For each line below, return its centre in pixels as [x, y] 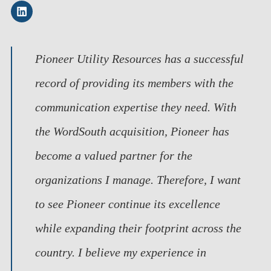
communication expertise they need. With [136, 107]
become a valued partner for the [114, 156]
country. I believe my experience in [121, 253]
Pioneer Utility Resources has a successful [140, 59]
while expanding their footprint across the [139, 228]
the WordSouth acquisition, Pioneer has [132, 132]
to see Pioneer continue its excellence [128, 204]
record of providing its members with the [135, 83]
